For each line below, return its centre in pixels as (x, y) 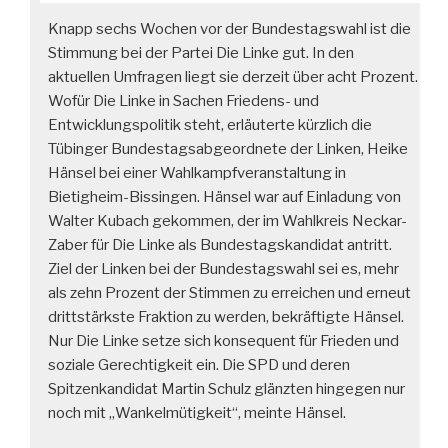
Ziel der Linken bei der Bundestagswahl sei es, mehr (223, 269)
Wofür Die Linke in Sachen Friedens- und (183, 101)
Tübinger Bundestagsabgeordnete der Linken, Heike (228, 149)
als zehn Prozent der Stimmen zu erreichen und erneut (229, 293)
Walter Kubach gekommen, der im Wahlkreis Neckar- (227, 221)
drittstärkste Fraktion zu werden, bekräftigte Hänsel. (226, 317)
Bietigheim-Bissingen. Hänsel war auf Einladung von (224, 197)
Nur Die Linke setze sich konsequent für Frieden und (223, 341)
